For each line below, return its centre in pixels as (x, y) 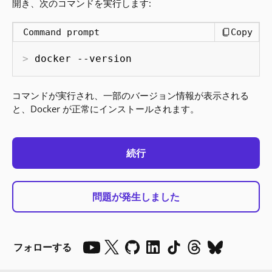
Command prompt (62, 32)
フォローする (43, 247)
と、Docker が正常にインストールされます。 (106, 109)
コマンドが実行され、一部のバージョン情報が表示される (131, 95)
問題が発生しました (136, 197)
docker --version (83, 59)
